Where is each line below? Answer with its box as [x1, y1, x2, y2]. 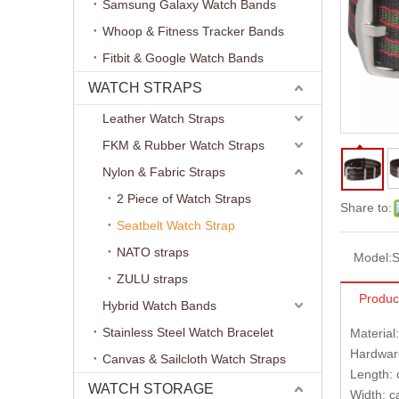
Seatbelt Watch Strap [117, 218, 235, 232]
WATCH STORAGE [88, 381, 214, 396]
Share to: [340, 200, 392, 215]
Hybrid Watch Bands [102, 298, 216, 313]
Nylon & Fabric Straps [102, 165, 225, 179]
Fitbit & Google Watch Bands [102, 51, 264, 65]
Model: [354, 250, 392, 265]
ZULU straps [117, 272, 188, 286]
